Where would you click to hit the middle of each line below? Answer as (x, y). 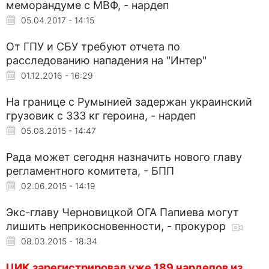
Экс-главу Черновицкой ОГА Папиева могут (122, 212)
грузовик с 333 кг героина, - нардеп (101, 115)
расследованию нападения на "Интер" (106, 60)
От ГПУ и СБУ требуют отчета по (93, 46)
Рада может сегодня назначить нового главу (124, 157)
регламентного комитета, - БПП (90, 171)
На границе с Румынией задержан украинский (129, 101)
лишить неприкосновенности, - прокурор (117, 226)
